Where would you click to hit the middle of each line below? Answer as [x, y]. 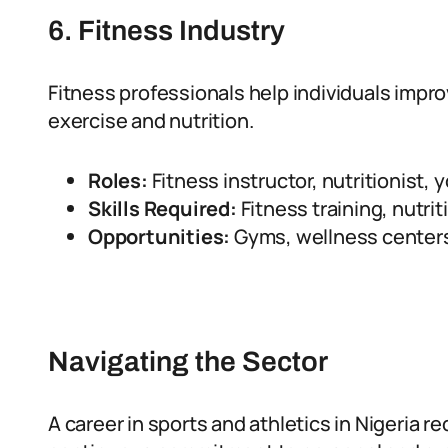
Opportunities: [159, 236]
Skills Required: [162, 208]
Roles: [118, 180]
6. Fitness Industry [166, 30]
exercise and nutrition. [151, 120]
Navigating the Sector [188, 361]
